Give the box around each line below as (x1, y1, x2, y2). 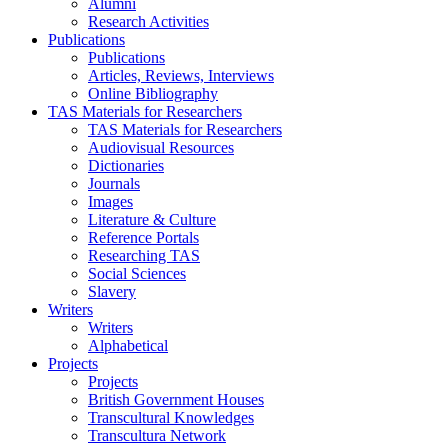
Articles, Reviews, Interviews (88, 67, 274, 84)
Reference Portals (88, 229, 199, 246)
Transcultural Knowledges (88, 409, 254, 426)
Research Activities (88, 13, 209, 30)
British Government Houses (88, 391, 264, 408)
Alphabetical (88, 337, 168, 354)
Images (88, 193, 133, 210)
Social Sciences (88, 265, 186, 282)
